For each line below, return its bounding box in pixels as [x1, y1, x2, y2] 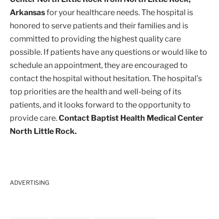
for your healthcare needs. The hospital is [45, 8, 193, 18]
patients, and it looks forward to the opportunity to [10, 100, 191, 110]
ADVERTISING [10, 178, 49, 186]
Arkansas [10, 8, 45, 18]
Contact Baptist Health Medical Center [59, 113, 203, 123]
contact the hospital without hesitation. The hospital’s [10, 74, 202, 84]
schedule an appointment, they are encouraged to [10, 61, 188, 70]
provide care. [10, 113, 59, 123]
